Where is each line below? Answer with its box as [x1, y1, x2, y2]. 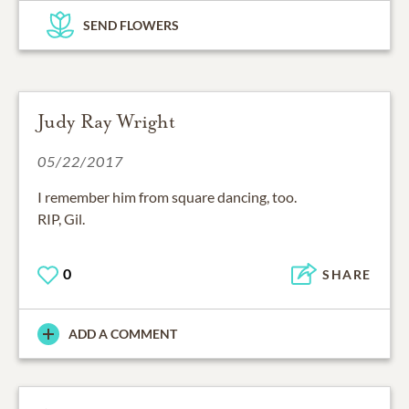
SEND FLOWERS [83, 16, 179, 33]
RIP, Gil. [37, 209, 85, 227]
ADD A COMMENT [68, 326, 177, 342]
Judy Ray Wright [37, 109, 175, 133]
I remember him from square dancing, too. [37, 187, 297, 205]
